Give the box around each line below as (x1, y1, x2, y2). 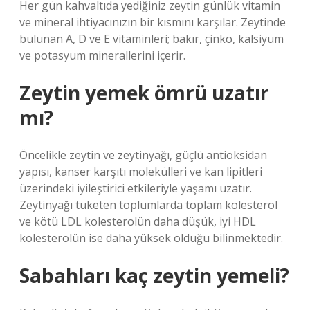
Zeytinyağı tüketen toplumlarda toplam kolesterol (19, 197, 277, 212)
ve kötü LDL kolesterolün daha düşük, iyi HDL (19, 214, 256, 229)
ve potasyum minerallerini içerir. (19, 48, 185, 63)
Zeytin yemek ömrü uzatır (19, 80, 269, 106)
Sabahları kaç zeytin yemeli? (19, 262, 289, 289)
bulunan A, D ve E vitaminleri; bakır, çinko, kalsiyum (19, 31, 284, 46)
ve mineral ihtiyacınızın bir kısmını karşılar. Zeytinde (19, 15, 286, 30)
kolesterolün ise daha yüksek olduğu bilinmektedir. (19, 230, 283, 246)
